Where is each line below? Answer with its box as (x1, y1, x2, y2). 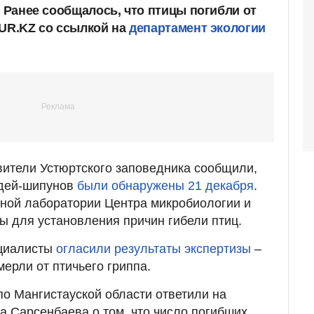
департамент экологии (125, 20, 266, 35)
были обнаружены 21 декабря (77, 178, 254, 193)
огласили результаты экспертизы (56, 241, 251, 256)
